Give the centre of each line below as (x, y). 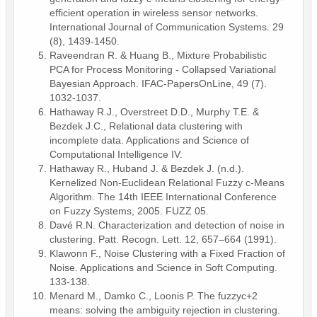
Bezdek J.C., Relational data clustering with (146, 126)
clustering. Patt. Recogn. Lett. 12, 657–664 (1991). (163, 239)
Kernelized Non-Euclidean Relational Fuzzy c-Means (167, 182)
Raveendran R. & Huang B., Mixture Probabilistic (158, 55)
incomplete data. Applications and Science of (149, 140)
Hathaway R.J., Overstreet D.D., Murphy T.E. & (154, 111)
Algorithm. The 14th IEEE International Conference (163, 196)
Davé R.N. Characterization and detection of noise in (167, 225)
